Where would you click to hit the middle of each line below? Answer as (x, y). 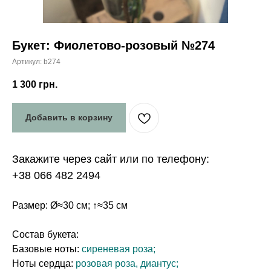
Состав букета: (45, 234)
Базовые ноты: (47, 249)
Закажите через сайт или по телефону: (111, 159)
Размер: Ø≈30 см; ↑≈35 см (70, 205)
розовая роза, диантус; (127, 263)
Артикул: (28, 61)
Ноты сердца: (44, 263)
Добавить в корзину (69, 118)
